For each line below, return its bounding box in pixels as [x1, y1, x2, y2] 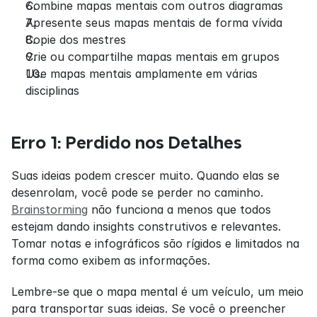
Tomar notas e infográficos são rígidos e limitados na [11, 236, 299, 251]
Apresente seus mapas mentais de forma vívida [25, 16, 282, 30]
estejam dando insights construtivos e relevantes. [11, 219, 281, 234]
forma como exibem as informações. [11, 253, 210, 268]
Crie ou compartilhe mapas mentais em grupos [25, 50, 279, 64]
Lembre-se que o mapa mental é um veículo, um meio [11, 284, 304, 299]
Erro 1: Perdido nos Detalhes [11, 134, 242, 152]
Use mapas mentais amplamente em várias [25, 67, 258, 81]
